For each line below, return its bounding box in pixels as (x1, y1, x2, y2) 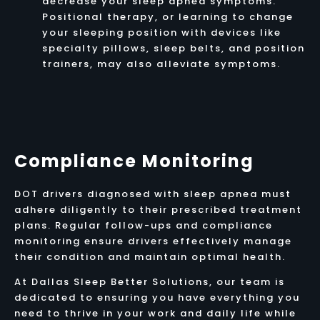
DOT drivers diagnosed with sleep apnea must (14, 186, 291, 201)
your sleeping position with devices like (41, 25, 281, 39)
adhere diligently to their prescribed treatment (14, 202, 302, 216)
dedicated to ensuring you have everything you (14, 290, 300, 304)
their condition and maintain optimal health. (14, 249, 286, 264)
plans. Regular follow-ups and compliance (14, 218, 273, 232)
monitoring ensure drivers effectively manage (14, 234, 292, 248)
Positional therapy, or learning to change (41, 9, 294, 24)
